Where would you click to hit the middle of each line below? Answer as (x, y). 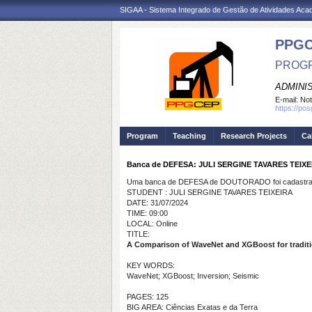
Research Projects (254, 136)
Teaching (189, 136)
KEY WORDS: (151, 265)
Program (142, 136)
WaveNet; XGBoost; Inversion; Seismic (193, 276)
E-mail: (288, 100)
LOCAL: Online (152, 224)
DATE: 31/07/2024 (157, 203)
